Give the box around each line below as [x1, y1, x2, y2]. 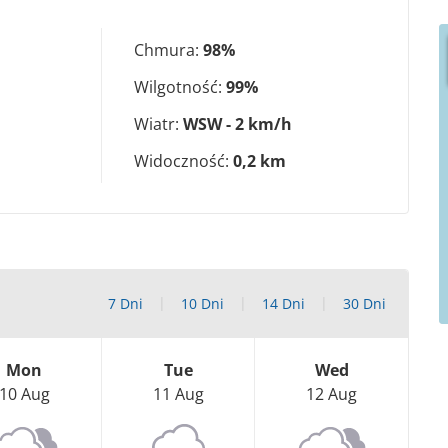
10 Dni [181, 294, 224, 314]
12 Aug [306, 383, 358, 406]
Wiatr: [134, 113, 183, 136]
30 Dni [343, 294, 386, 314]
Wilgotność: [134, 76, 226, 99]
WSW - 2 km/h [183, 113, 292, 136]
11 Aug [152, 383, 204, 406]
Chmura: [134, 39, 203, 62]
